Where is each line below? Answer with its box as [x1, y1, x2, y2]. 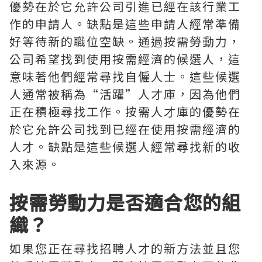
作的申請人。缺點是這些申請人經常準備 [9, 15, 241, 32]
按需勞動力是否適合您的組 [9, 188, 241, 215]
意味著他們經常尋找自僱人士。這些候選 [9, 68, 241, 85]
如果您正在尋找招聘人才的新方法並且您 [9, 240, 241, 257]
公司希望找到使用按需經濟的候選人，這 [9, 50, 241, 67]
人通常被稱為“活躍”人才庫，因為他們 [9, 85, 241, 102]
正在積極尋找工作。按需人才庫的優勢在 [9, 103, 241, 120]
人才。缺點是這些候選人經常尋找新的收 [9, 138, 241, 155]
